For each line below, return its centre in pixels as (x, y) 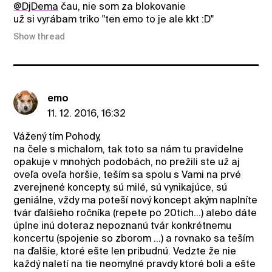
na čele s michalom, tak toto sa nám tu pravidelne (129, 149)
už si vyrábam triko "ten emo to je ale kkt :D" (114, 19)
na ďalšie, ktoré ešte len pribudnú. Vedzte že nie (125, 251)
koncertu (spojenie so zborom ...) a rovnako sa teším (134, 238)
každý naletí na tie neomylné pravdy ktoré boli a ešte (135, 263)
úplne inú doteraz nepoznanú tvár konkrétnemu (123, 225)
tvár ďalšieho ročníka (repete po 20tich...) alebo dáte (135, 212)
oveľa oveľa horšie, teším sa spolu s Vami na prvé (127, 174)
